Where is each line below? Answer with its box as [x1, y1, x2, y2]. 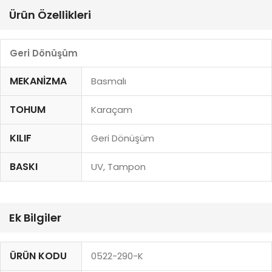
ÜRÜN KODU [10, 249, 67, 263]
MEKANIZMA [10, 74, 67, 89]
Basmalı [91, 75, 126, 88]
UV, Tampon [91, 160, 146, 174]
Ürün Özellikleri [9, 7, 91, 23]
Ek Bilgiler [9, 210, 61, 226]
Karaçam [91, 103, 132, 117]
